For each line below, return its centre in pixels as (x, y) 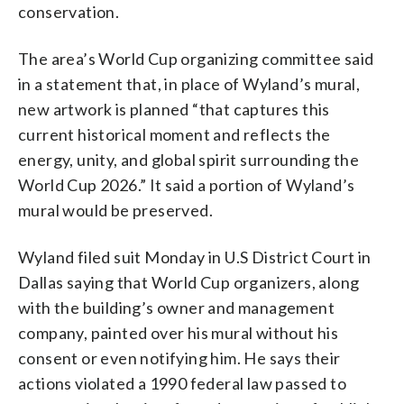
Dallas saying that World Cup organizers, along (189, 282)
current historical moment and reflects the (174, 134)
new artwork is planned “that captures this (174, 109)
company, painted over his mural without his (179, 332)
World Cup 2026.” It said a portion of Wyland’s (187, 184)
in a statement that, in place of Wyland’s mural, (189, 83)
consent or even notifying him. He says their (179, 358)
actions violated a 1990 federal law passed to (182, 383)
